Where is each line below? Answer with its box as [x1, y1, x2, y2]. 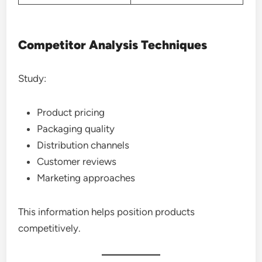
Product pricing [37, 106, 105, 118]
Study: [18, 73, 47, 84]
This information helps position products [18, 206, 195, 218]
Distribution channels [37, 139, 130, 151]
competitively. [18, 222, 81, 234]
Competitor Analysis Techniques [18, 37, 208, 52]
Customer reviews [37, 156, 117, 167]
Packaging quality [37, 123, 115, 135]
